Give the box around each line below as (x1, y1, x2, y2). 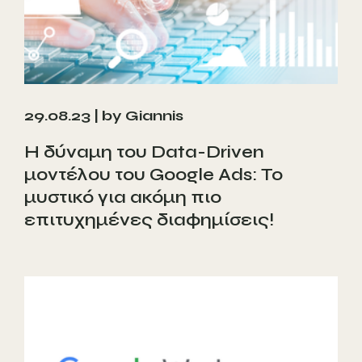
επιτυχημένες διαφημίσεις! (24, 209, 274, 231)
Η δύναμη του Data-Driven (24, 141, 264, 163)
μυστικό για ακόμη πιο (24, 187, 221, 208)
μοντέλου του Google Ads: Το (24, 164, 283, 186)
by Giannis (102, 107, 183, 125)
